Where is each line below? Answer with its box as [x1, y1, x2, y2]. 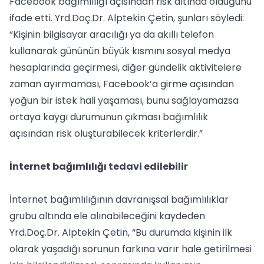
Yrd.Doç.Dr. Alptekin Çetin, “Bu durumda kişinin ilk [9, 226, 232, 239]
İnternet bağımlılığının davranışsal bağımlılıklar [9, 193, 229, 206]
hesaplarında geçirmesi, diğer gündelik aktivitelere [9, 61, 242, 74]
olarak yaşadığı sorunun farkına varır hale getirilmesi [9, 242, 252, 256]
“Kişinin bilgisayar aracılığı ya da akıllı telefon [9, 28, 214, 41]
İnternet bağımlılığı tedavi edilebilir [9, 160, 188, 173]
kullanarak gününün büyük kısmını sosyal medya [9, 44, 230, 58]
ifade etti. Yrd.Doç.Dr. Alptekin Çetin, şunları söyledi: [9, 11, 244, 25]
